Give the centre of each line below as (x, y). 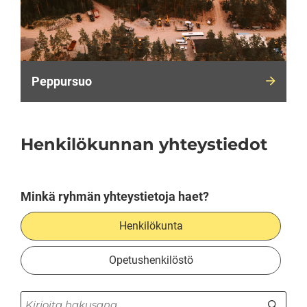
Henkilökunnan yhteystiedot (144, 144)
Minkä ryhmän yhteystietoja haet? (115, 196)
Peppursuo (62, 81)
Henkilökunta (151, 225)
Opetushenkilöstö (151, 260)
